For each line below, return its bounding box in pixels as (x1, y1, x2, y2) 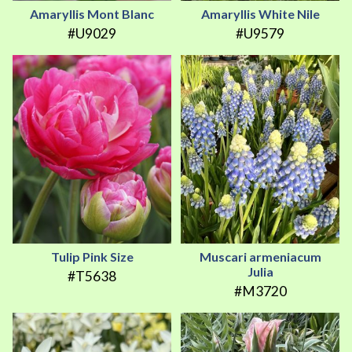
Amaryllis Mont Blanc (30, 5, 154, 21)
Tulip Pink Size (50, 248, 134, 264)
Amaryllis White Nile (200, 5, 320, 21)
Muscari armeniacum (199, 248, 321, 264)
